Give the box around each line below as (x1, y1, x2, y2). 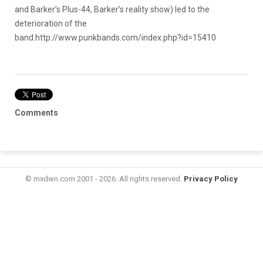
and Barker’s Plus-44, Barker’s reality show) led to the (15, 5, 210, 14)
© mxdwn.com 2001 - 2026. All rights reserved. (25, 174, 184, 183)
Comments (15, 108, 58, 117)
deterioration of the (15, 19, 87, 28)
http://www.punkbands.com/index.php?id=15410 (35, 33, 216, 42)
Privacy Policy (184, 174, 238, 183)
